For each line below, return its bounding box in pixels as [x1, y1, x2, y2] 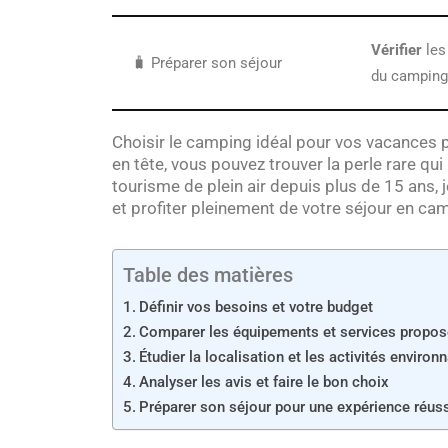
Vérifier [371, 41, 422, 59]
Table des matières [123, 263, 293, 288]
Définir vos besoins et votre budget [139, 298, 374, 316]
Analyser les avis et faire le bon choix [139, 373, 390, 391]
